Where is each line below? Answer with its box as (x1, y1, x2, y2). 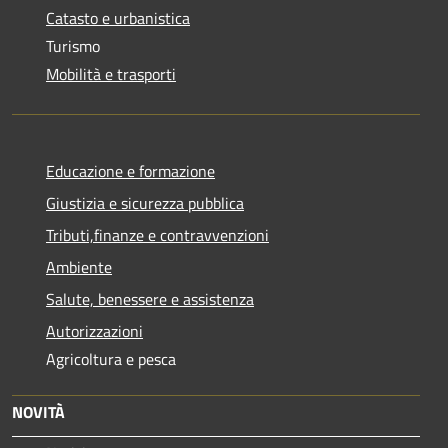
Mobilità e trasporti (46, 61, 176, 86)
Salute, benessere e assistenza (46, 286, 254, 311)
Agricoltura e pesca (46, 346, 176, 371)
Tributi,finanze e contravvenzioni (46, 222, 269, 247)
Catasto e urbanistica (46, 5, 190, 30)
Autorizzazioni (46, 318, 143, 343)
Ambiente (46, 254, 112, 279)
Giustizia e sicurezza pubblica (46, 190, 244, 215)
